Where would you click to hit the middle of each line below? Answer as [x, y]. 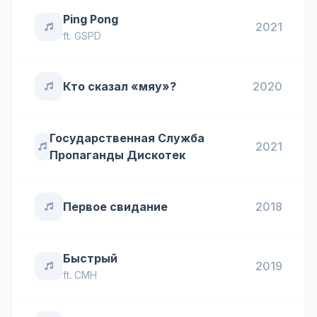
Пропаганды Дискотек [118, 155]
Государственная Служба [127, 138]
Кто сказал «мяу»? [120, 86]
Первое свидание [115, 207]
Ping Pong [91, 19]
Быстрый [90, 258]
